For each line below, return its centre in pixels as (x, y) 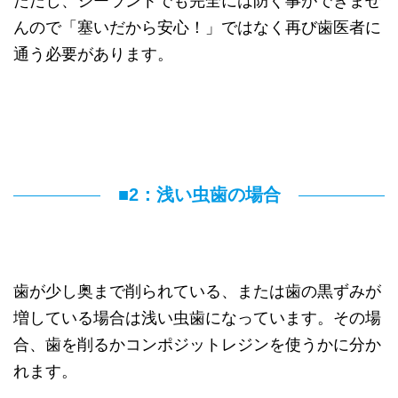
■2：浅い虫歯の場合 (199, 195)
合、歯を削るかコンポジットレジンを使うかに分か (197, 345)
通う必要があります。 (93, 54)
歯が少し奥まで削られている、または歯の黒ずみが (197, 291)
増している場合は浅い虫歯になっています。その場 (197, 318)
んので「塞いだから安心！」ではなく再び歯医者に (197, 28)
